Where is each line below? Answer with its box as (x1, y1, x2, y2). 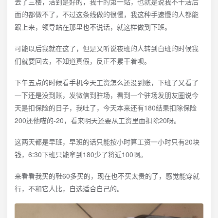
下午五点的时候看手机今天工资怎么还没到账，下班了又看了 (15, 77, 199, 87)
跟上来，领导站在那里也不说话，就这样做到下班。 (15, 22, 171, 32)
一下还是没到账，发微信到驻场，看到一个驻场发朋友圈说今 (15, 90, 199, 100)
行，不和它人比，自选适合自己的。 (15, 183, 124, 193)
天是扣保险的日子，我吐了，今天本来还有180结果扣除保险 (15, 103, 197, 112)
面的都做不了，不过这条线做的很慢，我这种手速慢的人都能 (15, 9, 199, 19)
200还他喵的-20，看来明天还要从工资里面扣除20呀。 (15, 115, 181, 125)
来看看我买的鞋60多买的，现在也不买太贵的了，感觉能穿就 (15, 171, 200, 181)
